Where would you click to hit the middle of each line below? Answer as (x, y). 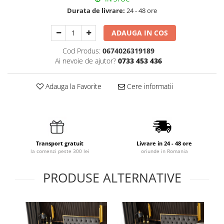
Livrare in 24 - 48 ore (164, 143)
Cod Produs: (81, 51)
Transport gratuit (60, 143)
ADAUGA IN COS (140, 33)
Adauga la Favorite (72, 86)
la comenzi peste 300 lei (60, 151)
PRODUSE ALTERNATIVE (112, 178)
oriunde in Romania (164, 151)
